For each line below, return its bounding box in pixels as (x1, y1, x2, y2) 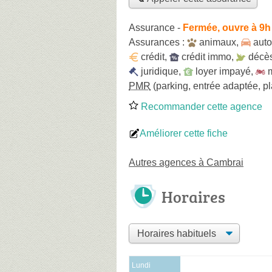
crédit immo (182, 51, 231, 62)
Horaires (161, 185, 225, 208)
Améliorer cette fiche (140, 127, 228, 138)
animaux (199, 36, 236, 47)
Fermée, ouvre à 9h (183, 22, 271, 33)
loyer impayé (195, 66, 251, 76)
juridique (141, 66, 178, 76)
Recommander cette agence (138, 101, 262, 112)
